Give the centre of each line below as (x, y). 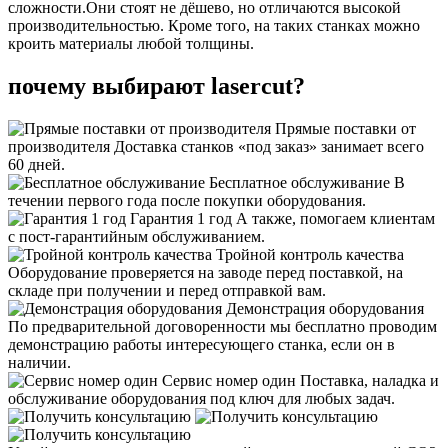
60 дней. (36, 164)
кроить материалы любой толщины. (131, 43)
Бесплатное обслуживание (299, 182)
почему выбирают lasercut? (156, 85)
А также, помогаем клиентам (335, 218)
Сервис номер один (229, 380)
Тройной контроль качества (310, 254)
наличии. (39, 362)
